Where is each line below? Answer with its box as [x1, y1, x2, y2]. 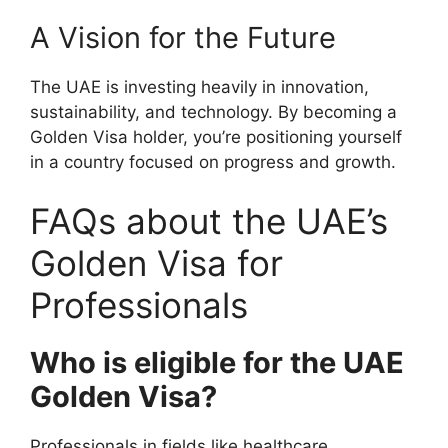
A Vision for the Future [30, 19, 336, 55]
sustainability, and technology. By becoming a [30, 101, 397, 122]
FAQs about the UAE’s [30, 200, 388, 242]
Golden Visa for [30, 242, 283, 284]
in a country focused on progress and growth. [30, 151, 396, 172]
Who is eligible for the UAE [30, 345, 404, 380]
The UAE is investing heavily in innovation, [30, 76, 369, 97]
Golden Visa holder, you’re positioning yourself [30, 126, 402, 147]
